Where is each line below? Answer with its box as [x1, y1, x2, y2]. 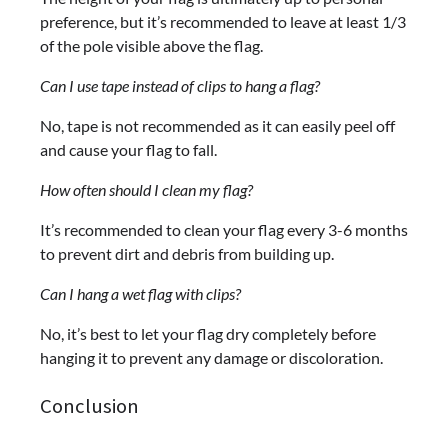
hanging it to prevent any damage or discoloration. [40, 347, 383, 367]
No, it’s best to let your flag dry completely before [40, 323, 376, 343]
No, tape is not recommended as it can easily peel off [40, 115, 395, 135]
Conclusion [40, 392, 139, 419]
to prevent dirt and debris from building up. [40, 243, 334, 263]
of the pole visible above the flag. [40, 35, 263, 55]
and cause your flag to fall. [40, 139, 217, 159]
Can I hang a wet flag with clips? [40, 283, 241, 303]
